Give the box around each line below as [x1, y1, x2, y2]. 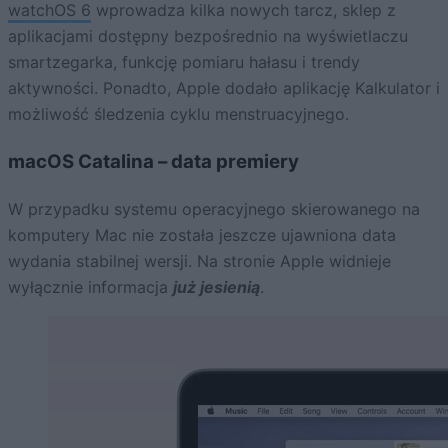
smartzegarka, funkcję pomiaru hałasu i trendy [8, 52, 360, 73]
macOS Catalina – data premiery [8, 149, 299, 173]
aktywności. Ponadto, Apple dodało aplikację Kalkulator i [8, 78, 440, 99]
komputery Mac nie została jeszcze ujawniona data [8, 224, 396, 245]
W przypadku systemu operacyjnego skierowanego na [8, 198, 420, 219]
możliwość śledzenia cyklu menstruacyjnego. [8, 104, 349, 125]
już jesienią [173, 276, 260, 297]
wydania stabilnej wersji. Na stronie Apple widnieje [8, 250, 391, 271]
